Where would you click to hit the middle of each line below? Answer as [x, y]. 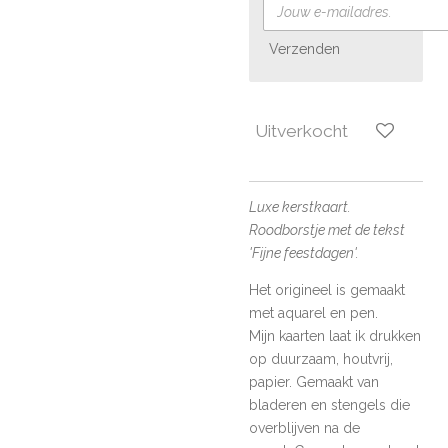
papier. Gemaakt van [314, 382]
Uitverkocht [301, 130]
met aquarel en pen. [315, 313]
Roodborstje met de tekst [327, 230]
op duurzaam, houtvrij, [321, 359]
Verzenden [304, 49]
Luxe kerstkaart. [300, 207]
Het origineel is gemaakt [327, 290]
